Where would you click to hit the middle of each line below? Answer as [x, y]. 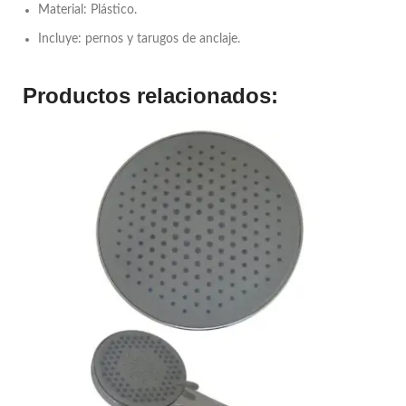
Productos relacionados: [150, 95]
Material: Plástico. [87, 10]
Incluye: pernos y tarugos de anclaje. [139, 39]
